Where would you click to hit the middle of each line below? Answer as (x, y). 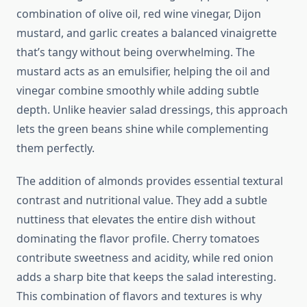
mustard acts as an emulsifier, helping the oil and (143, 72)
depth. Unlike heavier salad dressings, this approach (152, 110)
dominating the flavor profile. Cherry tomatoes (138, 239)
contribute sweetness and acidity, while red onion (145, 258)
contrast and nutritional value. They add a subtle (142, 200)
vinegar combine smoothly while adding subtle (138, 91)
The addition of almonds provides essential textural (150, 181)
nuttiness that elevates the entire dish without (136, 220)
